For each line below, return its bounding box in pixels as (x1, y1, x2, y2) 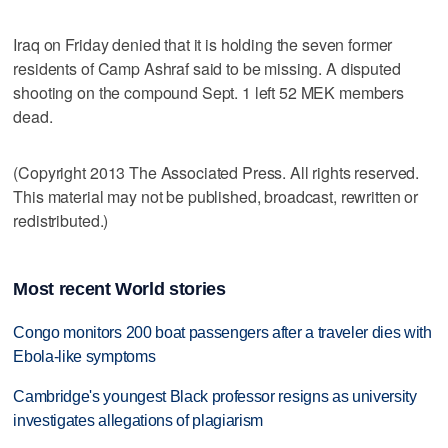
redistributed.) (13, 208, 109, 232)
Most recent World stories (13, 278, 226, 299)
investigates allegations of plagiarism (13, 412, 264, 430)
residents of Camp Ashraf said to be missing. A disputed (13, 56, 401, 80)
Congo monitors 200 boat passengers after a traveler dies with (13, 323, 432, 341)
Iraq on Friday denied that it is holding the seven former (13, 32, 393, 56)
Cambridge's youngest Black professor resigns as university (13, 388, 417, 406)
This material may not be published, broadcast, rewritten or (13, 184, 419, 208)
